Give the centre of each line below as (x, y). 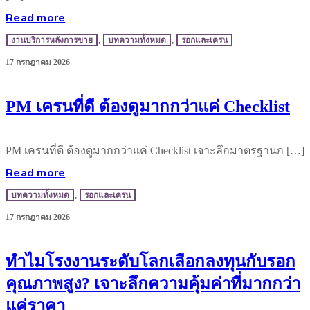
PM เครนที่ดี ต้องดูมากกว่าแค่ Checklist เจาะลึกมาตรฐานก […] (155, 150)
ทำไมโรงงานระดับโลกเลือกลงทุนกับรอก (151, 261)
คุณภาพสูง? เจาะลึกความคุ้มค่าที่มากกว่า (153, 283)
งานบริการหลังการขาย (52, 40)
